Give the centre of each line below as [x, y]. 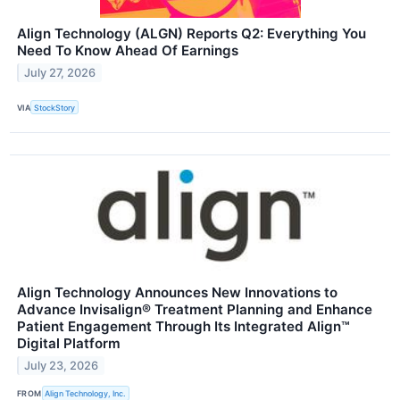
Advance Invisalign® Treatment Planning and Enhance [195, 310]
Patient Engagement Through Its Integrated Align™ [183, 327]
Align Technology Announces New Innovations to [177, 293]
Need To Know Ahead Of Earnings [128, 51]
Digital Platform [69, 344]
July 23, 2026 [62, 366]
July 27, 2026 [60, 73]
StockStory [55, 107]
